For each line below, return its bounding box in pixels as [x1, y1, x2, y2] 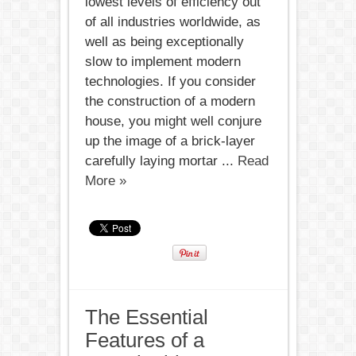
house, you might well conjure [84, 114, 261, 129]
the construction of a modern [84, 94, 255, 109]
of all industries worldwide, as [84, 14, 261, 29]
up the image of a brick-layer [84, 133, 255, 149]
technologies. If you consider [84, 74, 256, 89]
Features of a [84, 329, 204, 351]
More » [84, 173, 126, 188]
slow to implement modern [84, 54, 241, 69]
